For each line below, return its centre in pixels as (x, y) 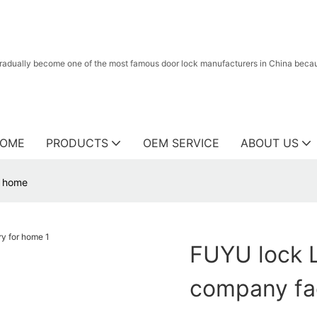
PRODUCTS (77, 143)
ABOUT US (270, 143)
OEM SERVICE (181, 143)
